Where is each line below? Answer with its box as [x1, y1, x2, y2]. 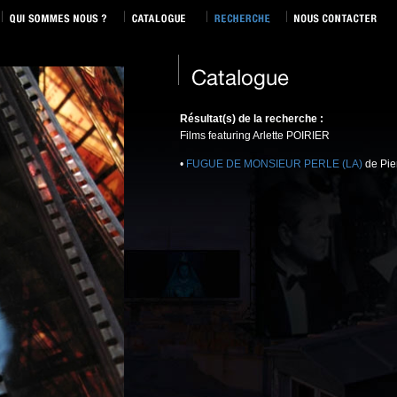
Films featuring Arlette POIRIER [180, 129, 330, 142]
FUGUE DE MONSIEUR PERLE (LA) [186, 158, 362, 170]
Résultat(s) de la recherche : [180, 113, 323, 125]
